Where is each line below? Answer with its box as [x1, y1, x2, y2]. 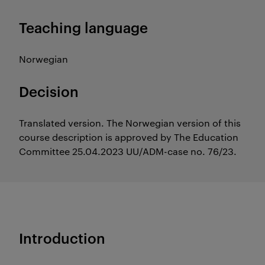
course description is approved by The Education [19, 131, 238, 143]
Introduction [19, 228, 105, 247]
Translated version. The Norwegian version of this [19, 117, 241, 129]
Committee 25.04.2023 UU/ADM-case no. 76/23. [19, 145, 237, 157]
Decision [19, 82, 79, 101]
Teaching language [19, 18, 148, 37]
